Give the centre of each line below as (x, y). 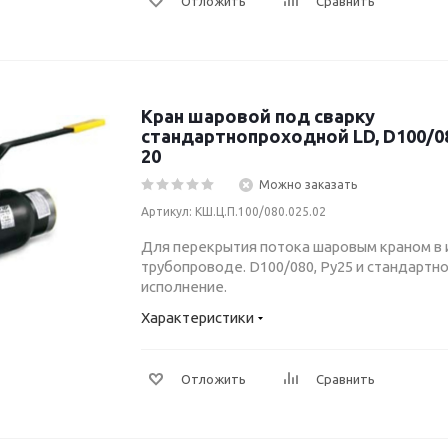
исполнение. (184, 286)
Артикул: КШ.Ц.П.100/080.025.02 (233, 211)
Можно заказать (308, 184)
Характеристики (197, 317)
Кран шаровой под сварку (258, 116)
